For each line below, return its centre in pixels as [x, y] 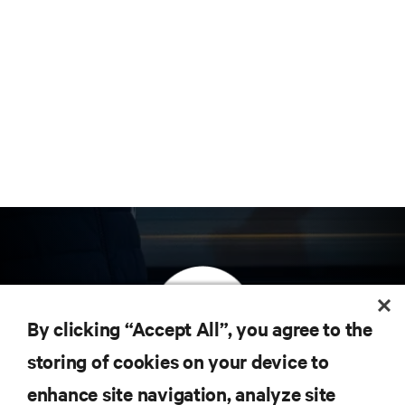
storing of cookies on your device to [178, 361]
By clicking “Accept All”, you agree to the [200, 328]
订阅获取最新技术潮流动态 [202, 382]
